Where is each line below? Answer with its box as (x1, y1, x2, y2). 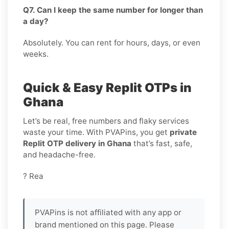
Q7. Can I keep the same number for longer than (23, 5, 203, 15)
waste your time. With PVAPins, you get (23, 127, 170, 137)
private (170, 127, 197, 137)
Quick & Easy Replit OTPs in (23, 80, 192, 95)
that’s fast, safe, (131, 138, 192, 148)
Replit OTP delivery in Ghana (23, 138, 131, 148)
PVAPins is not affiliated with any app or (35, 207, 181, 217)
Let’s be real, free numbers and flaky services (23, 116, 189, 126)
